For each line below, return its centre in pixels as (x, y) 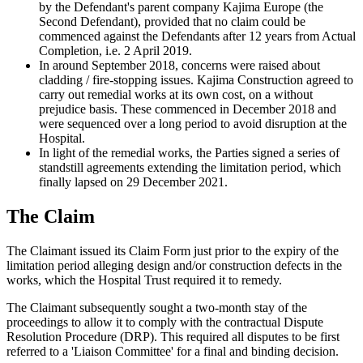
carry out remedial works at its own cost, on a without (176, 95)
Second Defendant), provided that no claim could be (172, 22)
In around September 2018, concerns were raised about (179, 66)
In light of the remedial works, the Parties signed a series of (189, 153)
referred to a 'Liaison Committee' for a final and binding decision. (173, 352)
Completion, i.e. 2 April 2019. (115, 51)
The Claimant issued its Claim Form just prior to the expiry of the (173, 251)
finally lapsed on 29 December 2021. (133, 182)
